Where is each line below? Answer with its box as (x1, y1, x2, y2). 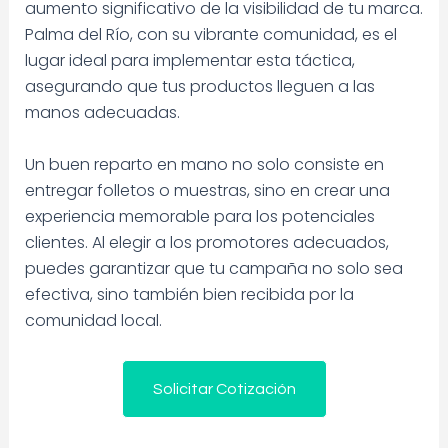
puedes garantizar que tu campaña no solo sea (24, 256, 403, 280)
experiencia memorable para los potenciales (24, 204, 375, 228)
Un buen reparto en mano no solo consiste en (24, 152, 384, 176)
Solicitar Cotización (152, 380, 296, 397)
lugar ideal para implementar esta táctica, (24, 49, 355, 73)
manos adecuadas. (24, 101, 180, 125)
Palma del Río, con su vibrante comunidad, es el (24, 23, 397, 47)
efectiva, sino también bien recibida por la (24, 282, 354, 306)
